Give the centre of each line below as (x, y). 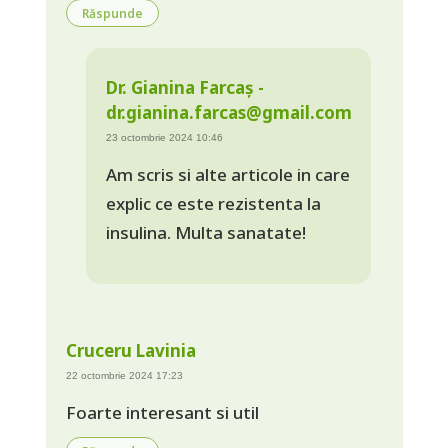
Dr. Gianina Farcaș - (184, 87)
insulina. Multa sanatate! (205, 232)
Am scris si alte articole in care (227, 174)
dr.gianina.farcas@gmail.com (228, 112)
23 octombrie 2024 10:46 (164, 137)
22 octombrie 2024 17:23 (124, 375)
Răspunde (112, 12)
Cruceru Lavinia (130, 350)
